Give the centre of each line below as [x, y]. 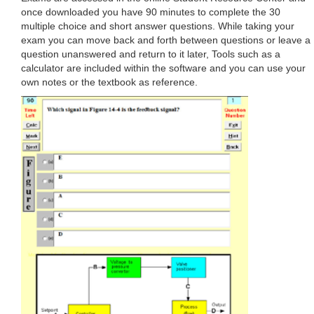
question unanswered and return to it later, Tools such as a [151, 54]
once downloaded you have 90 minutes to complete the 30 [151, 12]
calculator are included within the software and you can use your [163, 68]
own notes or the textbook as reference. [109, 82]
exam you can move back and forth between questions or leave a [166, 40]
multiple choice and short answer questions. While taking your [158, 26]
